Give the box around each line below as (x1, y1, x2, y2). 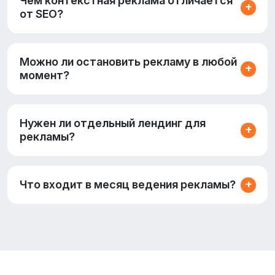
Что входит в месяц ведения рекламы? (20, 178, 236, 191)
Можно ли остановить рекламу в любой (20, 55, 237, 68)
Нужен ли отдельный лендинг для (20, 117, 206, 130)
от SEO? (20, 7, 63, 20)
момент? (20, 69, 69, 82)
